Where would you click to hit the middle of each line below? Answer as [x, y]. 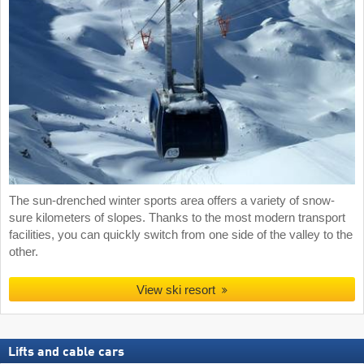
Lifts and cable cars [66, 352]
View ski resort [176, 289]
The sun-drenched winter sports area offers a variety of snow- [172, 200]
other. [24, 251]
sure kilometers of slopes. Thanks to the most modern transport [177, 217]
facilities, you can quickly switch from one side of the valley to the [181, 234]
